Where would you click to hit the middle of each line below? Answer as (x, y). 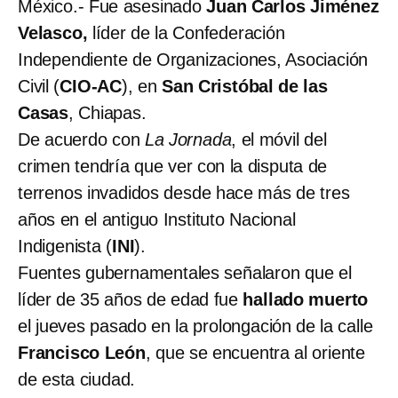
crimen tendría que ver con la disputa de (173, 166)
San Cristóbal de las (245, 86)
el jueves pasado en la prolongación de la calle (195, 326)
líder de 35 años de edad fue (131, 299)
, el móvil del (279, 139)
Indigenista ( (65, 246)
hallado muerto (306, 299)
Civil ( (39, 86)
